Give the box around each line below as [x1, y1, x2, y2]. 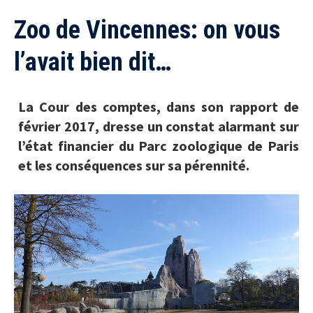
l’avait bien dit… [14, 48, 171, 78]
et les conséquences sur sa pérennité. [18, 156, 249, 175]
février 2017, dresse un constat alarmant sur [18, 117, 299, 136]
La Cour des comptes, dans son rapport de [18, 98, 299, 116]
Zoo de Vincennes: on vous [14, 15, 280, 45]
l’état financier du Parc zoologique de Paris [18, 137, 299, 155]
